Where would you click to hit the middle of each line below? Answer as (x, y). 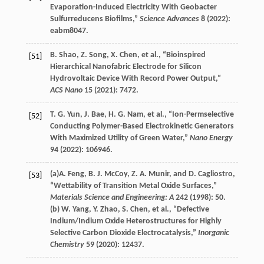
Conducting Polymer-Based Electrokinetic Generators (142, 126)
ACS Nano (66, 90)
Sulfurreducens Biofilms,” (95, 19)
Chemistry (67, 245)
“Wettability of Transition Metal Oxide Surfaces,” (133, 186)
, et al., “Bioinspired (171, 55)
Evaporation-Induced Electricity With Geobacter (133, 7)
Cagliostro (215, 174)
